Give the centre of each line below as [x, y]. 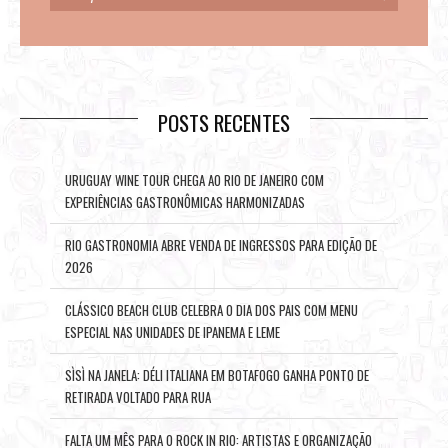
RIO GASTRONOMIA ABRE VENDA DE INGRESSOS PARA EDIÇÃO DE [221, 244]
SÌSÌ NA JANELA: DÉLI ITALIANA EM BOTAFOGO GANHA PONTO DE [217, 374]
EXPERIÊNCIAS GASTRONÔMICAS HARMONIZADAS [185, 201]
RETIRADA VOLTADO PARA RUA [138, 396]
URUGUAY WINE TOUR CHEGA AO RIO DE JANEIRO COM [194, 179]
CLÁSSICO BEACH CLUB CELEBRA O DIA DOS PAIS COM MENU [211, 309]
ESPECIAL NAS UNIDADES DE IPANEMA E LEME [172, 331]
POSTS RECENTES [224, 122]
